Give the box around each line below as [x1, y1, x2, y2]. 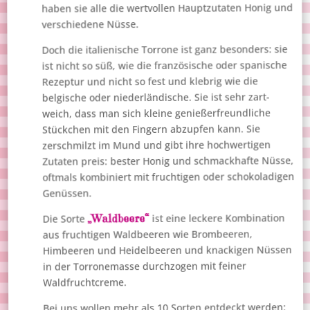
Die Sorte [42, 212, 88, 226]
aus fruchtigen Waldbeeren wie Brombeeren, [42, 227, 253, 242]
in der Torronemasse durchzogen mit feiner [43, 259, 247, 274]
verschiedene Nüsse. [42, 17, 139, 32]
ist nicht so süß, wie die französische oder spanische [42, 58, 287, 73]
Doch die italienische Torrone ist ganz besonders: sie [42, 42, 288, 57]
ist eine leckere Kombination [149, 211, 285, 226]
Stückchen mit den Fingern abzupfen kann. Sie [42, 122, 261, 137]
